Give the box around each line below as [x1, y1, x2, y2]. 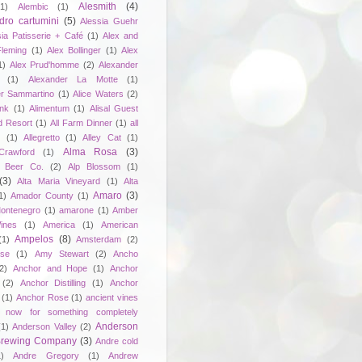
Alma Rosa [62, 145, 118, 158]
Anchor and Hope [12, 263, 88, 273]
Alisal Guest [89, 103, 139, 113]
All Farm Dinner [50, 117, 112, 128]
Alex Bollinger [47, 44, 102, 55]
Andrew [108, 350, 139, 360]
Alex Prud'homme [9, 59, 80, 69]
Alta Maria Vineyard [17, 175, 100, 186]
